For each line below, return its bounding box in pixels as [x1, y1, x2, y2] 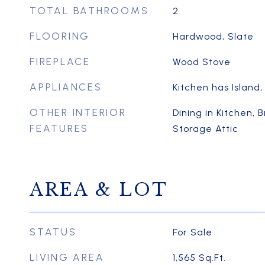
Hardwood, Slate [172, 31, 254, 42]
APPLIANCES [30, 81, 102, 93]
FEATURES [30, 122, 89, 134]
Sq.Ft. [198, 252, 226, 263]
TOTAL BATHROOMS [30, 5, 149, 17]
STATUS [30, 226, 77, 238]
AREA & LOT [30, 179, 168, 201]
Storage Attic [172, 123, 238, 134]
